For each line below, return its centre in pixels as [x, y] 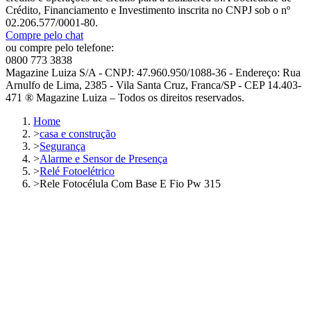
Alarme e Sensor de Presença [103, 158]
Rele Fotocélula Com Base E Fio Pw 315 [130, 183]
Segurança [62, 146]
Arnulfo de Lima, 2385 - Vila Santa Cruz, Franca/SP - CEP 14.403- [153, 85]
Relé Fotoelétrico [77, 171]
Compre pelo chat [44, 35]
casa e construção [78, 133]
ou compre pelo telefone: [60, 47]
